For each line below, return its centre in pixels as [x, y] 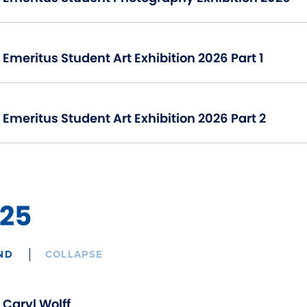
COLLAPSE [74, 254]
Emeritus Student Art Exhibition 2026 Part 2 [134, 118]
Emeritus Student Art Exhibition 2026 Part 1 [133, 58]
